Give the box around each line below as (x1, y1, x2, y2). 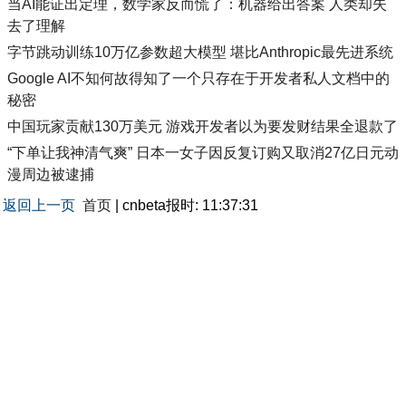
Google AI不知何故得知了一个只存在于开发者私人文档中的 (7, 71, 390, 87)
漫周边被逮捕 (7, 167, 94, 183)
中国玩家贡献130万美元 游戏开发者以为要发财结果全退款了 (7, 119, 398, 135)
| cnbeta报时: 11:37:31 (111, 198, 258, 214)
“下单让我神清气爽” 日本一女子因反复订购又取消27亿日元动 (7, 145, 399, 161)
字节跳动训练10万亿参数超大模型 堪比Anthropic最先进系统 (7, 44, 393, 61)
